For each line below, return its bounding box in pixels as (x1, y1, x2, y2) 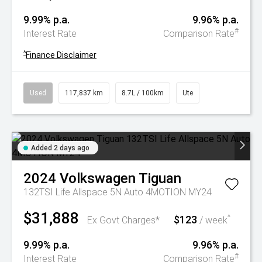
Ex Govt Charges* (87, 215, 160, 226)
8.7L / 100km (122, 89, 164, 97)
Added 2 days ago (31, 144, 89, 152)
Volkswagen (60, 170, 136, 187)
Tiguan (139, 170, 181, 187)
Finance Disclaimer (26, 50, 96, 60)
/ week (197, 215, 227, 226)
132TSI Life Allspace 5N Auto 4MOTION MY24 (23, 187, 212, 198)
